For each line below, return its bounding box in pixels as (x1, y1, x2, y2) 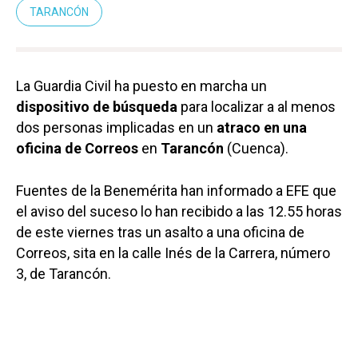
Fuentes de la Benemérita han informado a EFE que (16, 181, 336, 199)
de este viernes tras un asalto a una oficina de (16, 223, 304, 241)
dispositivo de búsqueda (16, 97, 177, 115)
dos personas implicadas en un (16, 118, 217, 136)
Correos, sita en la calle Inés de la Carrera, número (16, 244, 330, 261)
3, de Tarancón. (16, 265, 111, 282)
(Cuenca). (224, 139, 288, 157)
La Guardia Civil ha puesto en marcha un (16, 77, 267, 94)
